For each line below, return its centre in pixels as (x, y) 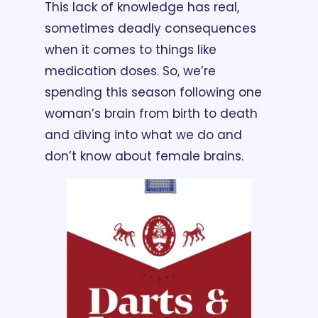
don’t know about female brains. (144, 157)
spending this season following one (153, 93)
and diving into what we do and (143, 135)
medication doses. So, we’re (130, 71)
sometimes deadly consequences (150, 29)
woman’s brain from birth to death (151, 114)
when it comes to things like (131, 50)
